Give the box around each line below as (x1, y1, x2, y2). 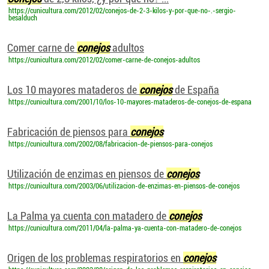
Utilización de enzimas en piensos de (7, 168, 166, 180)
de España (172, 83, 219, 96)
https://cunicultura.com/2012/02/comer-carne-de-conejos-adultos (8, 56, 200, 64)
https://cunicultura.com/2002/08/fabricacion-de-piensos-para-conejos (8, 140, 213, 148)
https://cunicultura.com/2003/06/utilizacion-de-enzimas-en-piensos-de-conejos (8, 182, 240, 190)
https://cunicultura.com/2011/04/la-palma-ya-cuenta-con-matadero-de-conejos (8, 224, 241, 232)
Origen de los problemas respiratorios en (7, 252, 183, 264)
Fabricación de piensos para (7, 125, 130, 138)
